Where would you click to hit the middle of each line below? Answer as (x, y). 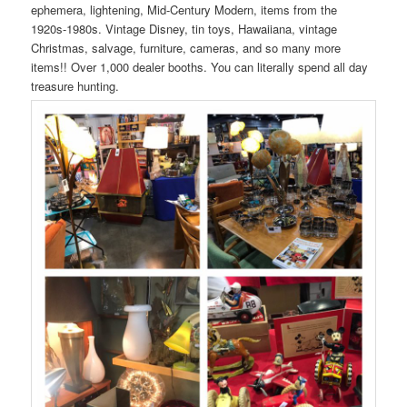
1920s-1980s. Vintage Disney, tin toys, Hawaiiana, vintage (184, 29)
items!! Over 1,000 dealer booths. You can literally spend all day (200, 67)
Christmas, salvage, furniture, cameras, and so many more (186, 48)
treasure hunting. (75, 86)
